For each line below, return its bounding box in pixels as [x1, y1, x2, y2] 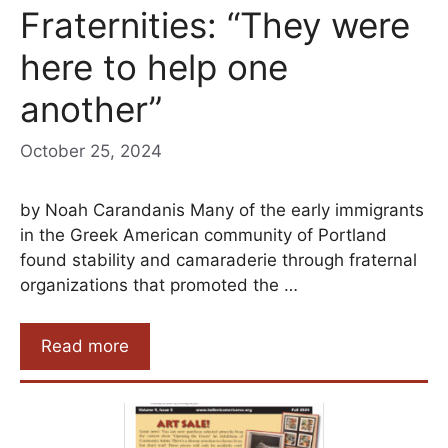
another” [20, 88, 162, 131]
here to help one [20, 46, 288, 89]
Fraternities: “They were [20, 4, 410, 47]
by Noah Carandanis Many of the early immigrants [20, 199, 424, 220]
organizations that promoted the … [20, 274, 298, 295]
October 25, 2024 [20, 140, 162, 161]
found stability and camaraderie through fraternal [20, 249, 417, 270]
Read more [41, 336, 129, 357]
